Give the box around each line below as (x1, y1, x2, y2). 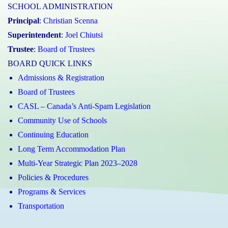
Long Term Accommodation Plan (18, 144, 125, 153)
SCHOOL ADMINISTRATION (8, 2, 113, 11)
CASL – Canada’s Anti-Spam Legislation (18, 101, 151, 110)
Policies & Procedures (18, 173, 89, 182)
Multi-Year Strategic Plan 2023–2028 (18, 158, 137, 167)
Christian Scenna (43, 16, 98, 25)
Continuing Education (18, 130, 89, 139)
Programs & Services (18, 187, 85, 196)
